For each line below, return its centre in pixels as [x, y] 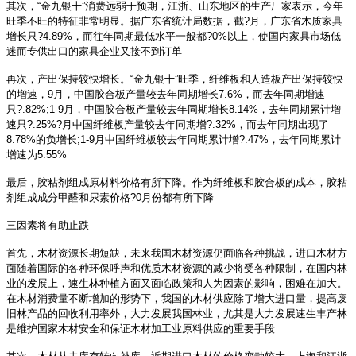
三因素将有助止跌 [48, 226]
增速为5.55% [37, 155]
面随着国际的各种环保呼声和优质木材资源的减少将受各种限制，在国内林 [177, 269]
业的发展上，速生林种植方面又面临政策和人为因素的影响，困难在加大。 [177, 284]
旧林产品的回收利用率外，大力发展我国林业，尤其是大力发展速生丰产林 [177, 314]
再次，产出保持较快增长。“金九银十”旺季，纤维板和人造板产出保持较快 [175, 79]
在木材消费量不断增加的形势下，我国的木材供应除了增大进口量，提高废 [177, 299]
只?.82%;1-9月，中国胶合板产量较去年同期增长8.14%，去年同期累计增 [174, 110]
